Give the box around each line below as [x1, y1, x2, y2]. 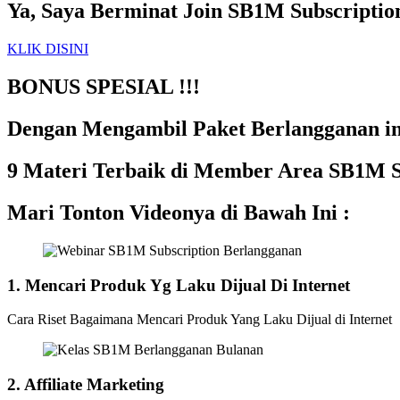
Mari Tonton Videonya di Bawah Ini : [7, 200, 350, 224]
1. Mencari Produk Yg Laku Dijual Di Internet [7, 275, 350, 295]
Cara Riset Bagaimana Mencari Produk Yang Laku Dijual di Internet [7, 312, 392, 328]
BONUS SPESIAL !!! [7, 75, 200, 99]
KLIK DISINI [7, 41, 88, 57]
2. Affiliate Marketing [7, 375, 164, 395]
